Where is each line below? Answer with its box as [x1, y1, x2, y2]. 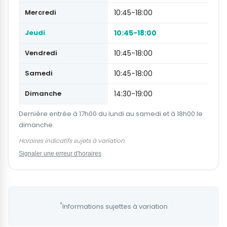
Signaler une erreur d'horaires [19, 150, 101, 158]
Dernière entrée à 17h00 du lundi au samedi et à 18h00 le [19, 109, 203, 119]
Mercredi [25, 8, 56, 18]
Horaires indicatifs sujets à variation [19, 136, 125, 145]
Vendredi [25, 48, 57, 58]
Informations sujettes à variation [62, 202, 168, 212]
